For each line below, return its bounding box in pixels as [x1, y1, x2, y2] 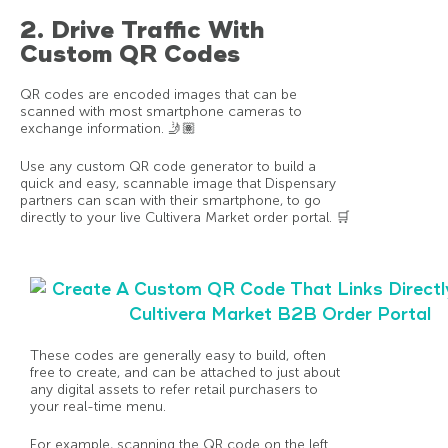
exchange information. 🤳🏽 [20, 119, 196, 137]
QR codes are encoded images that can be [20, 85, 297, 103]
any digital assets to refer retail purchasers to [30, 380, 318, 398]
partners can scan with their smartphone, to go [20, 191, 321, 209]
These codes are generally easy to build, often [30, 346, 326, 364]
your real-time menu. [30, 397, 166, 415]
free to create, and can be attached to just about [30, 363, 340, 381]
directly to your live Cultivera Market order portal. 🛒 [20, 208, 350, 226]
